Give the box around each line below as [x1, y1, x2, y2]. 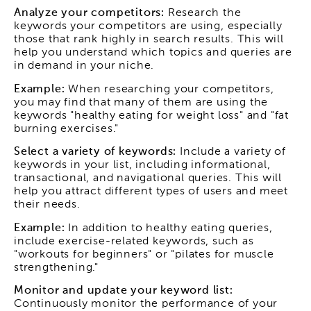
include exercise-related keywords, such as [14, 235, 254, 247]
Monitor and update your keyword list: [14, 285, 233, 297]
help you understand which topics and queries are [14, 47, 292, 59]
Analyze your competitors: [14, 8, 165, 19]
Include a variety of [176, 146, 287, 158]
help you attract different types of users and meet [14, 186, 288, 198]
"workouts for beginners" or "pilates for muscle [14, 249, 274, 260]
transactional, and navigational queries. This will [14, 173, 282, 185]
